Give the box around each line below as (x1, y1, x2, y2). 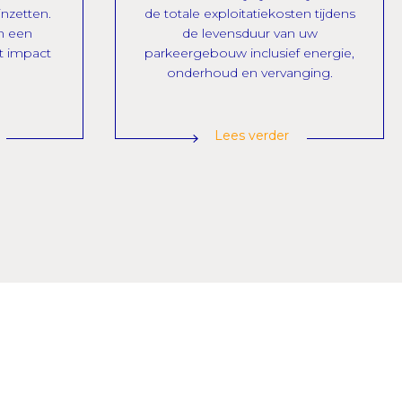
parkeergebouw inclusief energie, (144, 45, 355, 61)
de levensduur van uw (181, 25, 318, 41)
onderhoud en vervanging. (166, 65, 333, 81)
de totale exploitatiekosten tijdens (144, 5, 355, 22)
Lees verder (214, 127, 290, 144)
